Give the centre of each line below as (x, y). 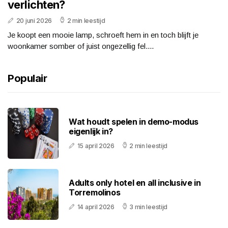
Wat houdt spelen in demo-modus (134, 122)
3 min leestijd (149, 207)
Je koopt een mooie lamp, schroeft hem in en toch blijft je (103, 35)
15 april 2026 (96, 146)
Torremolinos (95, 193)
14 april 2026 (96, 207)
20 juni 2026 (34, 21)
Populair (27, 79)
